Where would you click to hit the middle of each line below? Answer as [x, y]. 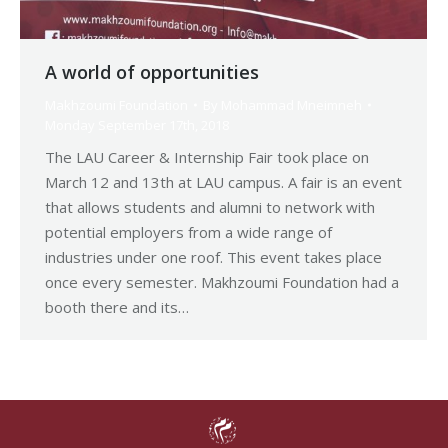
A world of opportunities [152, 72]
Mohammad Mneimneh [291, 105]
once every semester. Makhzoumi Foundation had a [222, 282]
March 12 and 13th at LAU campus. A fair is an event [223, 182]
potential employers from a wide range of [188, 232]
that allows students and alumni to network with [210, 207]
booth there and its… [117, 307]
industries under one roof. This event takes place [213, 257]
